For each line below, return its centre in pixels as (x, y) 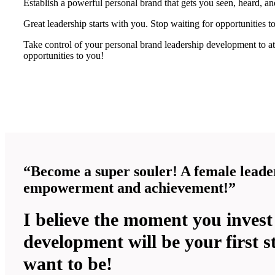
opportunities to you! (64, 56)
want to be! (68, 264)
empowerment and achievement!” (130, 188)
